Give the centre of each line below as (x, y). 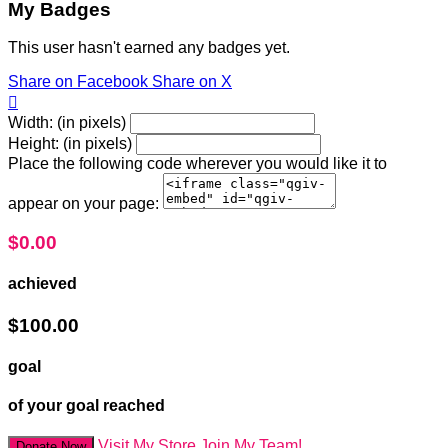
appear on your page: (83, 204)
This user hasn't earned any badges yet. (149, 48)
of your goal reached (86, 406)
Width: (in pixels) (67, 123)
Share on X (192, 82)
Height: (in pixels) (70, 144)
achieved (42, 284)
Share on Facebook (78, 82)
